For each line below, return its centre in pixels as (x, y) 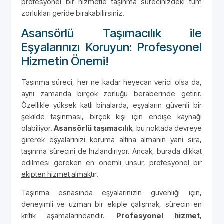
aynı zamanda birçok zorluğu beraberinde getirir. (112, 93)
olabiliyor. (38, 128)
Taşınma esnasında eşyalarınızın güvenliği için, (112, 192)
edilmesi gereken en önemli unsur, (85, 162)
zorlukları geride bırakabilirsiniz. (73, 13)
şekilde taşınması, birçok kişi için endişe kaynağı (112, 116)
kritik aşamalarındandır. (69, 215)
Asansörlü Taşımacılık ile (112, 33)
